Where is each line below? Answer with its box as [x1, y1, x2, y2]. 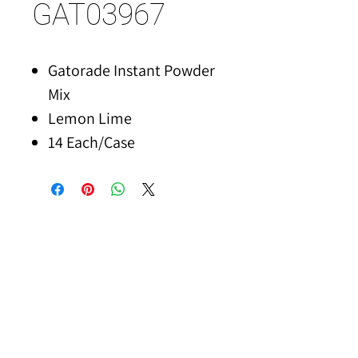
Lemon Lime [48, 108, 132, 129]
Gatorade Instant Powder [48, 60, 215, 81]
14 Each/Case [48, 132, 135, 153]
